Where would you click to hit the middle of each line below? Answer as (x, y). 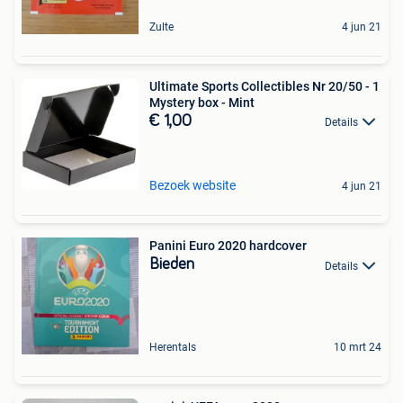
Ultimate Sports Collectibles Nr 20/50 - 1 (264, 86)
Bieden (172, 265)
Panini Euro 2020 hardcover (228, 246)
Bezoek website (193, 186)
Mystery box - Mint (202, 102)
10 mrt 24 (358, 348)
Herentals (173, 348)
